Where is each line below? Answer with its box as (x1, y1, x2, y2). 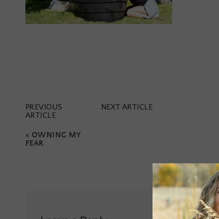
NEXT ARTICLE (101, 103, 153, 111)
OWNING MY (31, 131, 81, 140)
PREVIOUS (25, 103, 63, 111)
